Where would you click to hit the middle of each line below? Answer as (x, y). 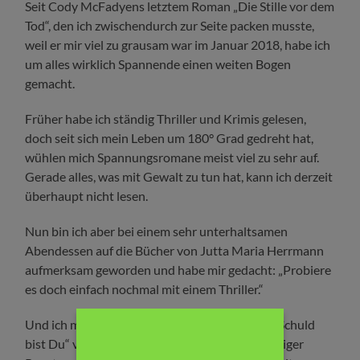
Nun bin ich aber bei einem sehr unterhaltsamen (157, 231)
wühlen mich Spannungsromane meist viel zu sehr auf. (172, 157)
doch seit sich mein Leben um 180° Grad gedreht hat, (170, 138)
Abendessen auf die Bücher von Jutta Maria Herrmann (175, 251)
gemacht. (50, 84)
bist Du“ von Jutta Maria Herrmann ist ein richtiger (165, 344)
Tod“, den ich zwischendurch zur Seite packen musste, (170, 26)
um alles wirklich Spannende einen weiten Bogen (158, 64)
